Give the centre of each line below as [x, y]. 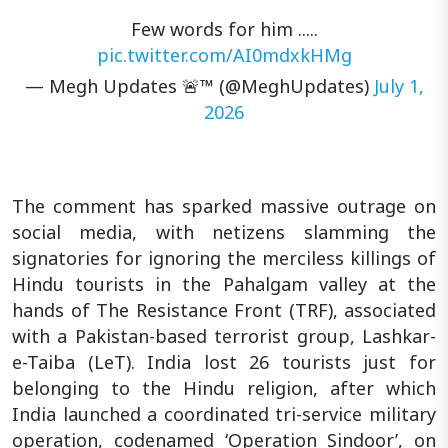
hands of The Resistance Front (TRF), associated [224, 309]
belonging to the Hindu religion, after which [224, 387]
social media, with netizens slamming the [224, 231]
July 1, [398, 85]
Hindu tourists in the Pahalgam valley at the [224, 283]
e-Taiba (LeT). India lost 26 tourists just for [224, 361]
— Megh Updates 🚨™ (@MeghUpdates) [199, 85]
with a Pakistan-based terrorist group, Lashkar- [224, 335]
